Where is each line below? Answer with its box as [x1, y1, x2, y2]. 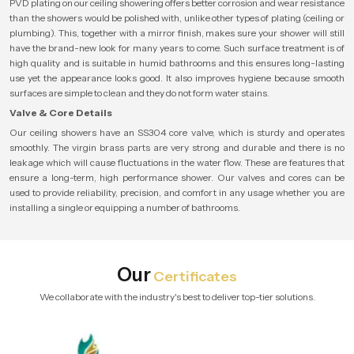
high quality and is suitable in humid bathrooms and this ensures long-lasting [9, 57, 345, 69]
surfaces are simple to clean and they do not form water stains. [9, 87, 269, 99]
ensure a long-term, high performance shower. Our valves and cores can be [9, 171, 345, 183]
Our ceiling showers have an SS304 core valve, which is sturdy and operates [9, 126, 345, 138]
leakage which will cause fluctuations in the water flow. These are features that [9, 156, 345, 168]
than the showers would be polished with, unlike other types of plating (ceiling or [9, 12, 345, 24]
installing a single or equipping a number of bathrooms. [9, 201, 240, 213]
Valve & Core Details [9, 107, 112, 119]
